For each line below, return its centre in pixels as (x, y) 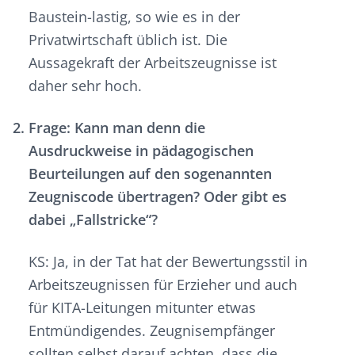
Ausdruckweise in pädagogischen (141, 151)
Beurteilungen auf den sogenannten (150, 174)
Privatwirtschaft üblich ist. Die (128, 40)
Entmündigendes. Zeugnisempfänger (152, 331)
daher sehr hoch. (85, 86)
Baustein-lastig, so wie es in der (134, 17)
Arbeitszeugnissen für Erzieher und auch (163, 285)
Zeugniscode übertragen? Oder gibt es (158, 197)
